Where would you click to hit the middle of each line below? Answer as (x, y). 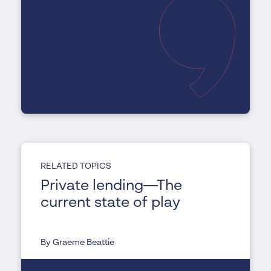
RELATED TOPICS (76, 167)
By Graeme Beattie (77, 243)
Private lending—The (111, 187)
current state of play (110, 204)
